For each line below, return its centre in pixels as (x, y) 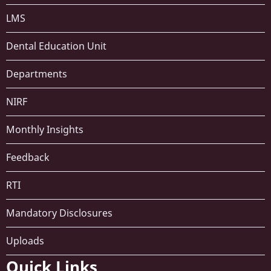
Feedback (28, 158)
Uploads (25, 241)
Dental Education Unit (56, 46)
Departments (37, 74)
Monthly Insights (45, 130)
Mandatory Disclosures (59, 213)
